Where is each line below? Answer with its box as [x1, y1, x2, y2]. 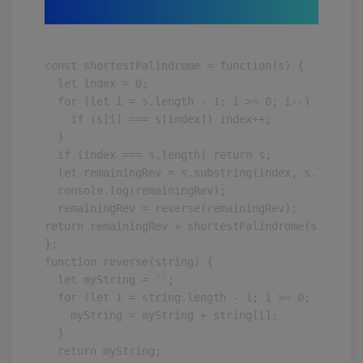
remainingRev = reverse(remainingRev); [45, 202, 297, 215]
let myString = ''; [45, 273, 174, 286]
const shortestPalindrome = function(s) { [45, 59, 304, 72]
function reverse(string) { [45, 255, 213, 268]
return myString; [45, 344, 161, 357]
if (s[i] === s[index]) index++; [45, 113, 271, 126]
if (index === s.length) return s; [45, 148, 271, 161]
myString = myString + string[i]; [45, 309, 278, 322]
